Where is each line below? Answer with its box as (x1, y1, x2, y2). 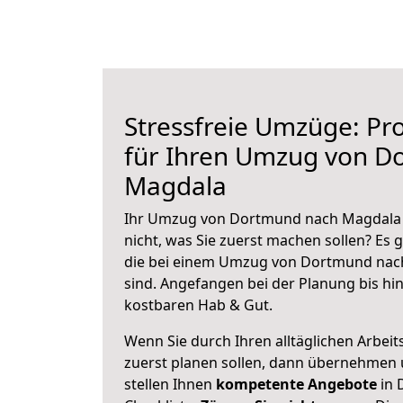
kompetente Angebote (216, 374, 377, 394)
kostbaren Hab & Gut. (124, 295, 273, 315)
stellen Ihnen (124, 374, 216, 394)
